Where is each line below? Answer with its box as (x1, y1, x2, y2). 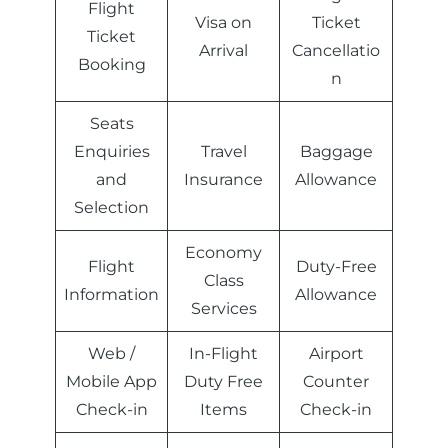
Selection (74, 198, 149, 218)
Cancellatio (292, 41, 380, 61)
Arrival (199, 41, 248, 61)
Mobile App (66, 372, 157, 392)
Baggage (299, 142, 373, 162)
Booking (77, 55, 146, 75)
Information (64, 285, 159, 305)
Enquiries (73, 142, 150, 162)
